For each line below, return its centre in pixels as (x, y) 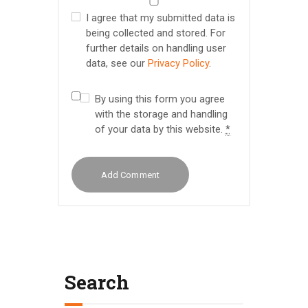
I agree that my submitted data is (160, 18)
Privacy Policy (178, 63)
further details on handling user (156, 48)
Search (97, 283)
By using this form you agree (159, 99)
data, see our (117, 63)
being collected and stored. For (155, 33)
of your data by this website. (160, 129)
